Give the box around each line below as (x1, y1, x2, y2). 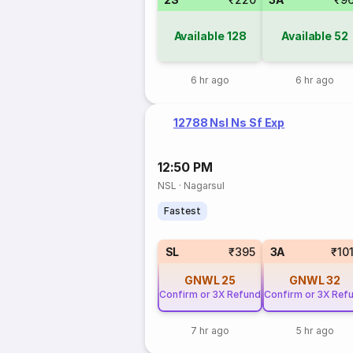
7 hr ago (191, 325, 229, 336)
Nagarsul (184, 180, 225, 191)
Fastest (164, 205, 202, 217)
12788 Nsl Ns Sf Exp (173, 116, 285, 129)
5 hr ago (295, 325, 334, 336)
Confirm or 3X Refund (158, 288, 262, 300)
